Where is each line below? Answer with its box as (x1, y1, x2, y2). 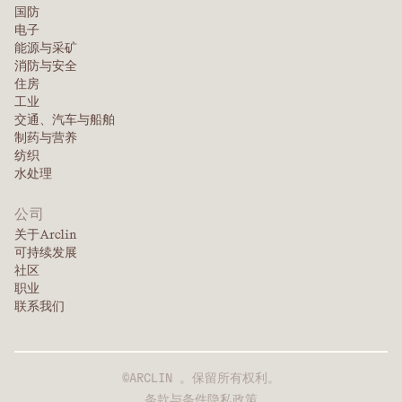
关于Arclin (14, 227, 77, 242)
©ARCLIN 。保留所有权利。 (122, 369, 280, 386)
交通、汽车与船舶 (14, 112, 115, 127)
